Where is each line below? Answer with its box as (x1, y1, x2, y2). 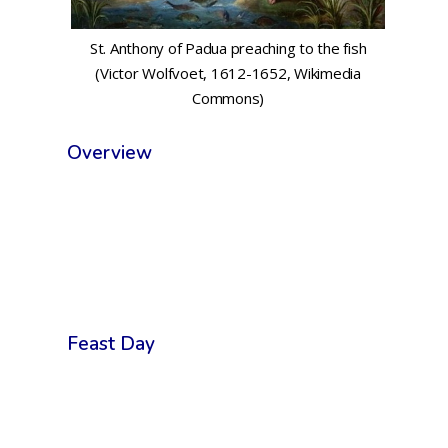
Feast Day (67, 330, 156, 357)
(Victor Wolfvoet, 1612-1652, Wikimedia (95, 62, 361, 83)
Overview (67, 139, 153, 166)
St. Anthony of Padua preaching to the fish (89, 37, 367, 58)
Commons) (192, 87, 264, 108)
